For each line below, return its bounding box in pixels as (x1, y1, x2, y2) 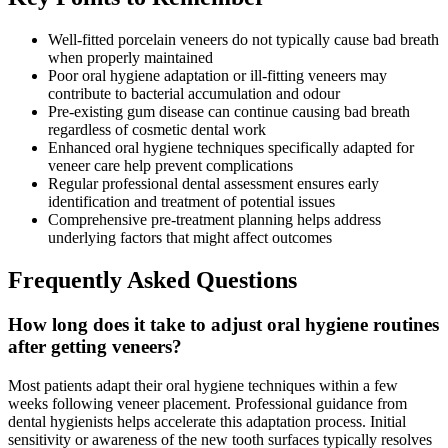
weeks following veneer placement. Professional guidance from (8, 394, 407, 412)
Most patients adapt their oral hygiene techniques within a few (8, 376, 398, 394)
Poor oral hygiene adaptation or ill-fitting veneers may (48, 67, 387, 85)
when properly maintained (48, 49, 213, 67)
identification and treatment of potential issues (48, 193, 335, 211)
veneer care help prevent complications (48, 157, 293, 175)
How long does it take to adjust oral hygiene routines (8, 313, 439, 335)
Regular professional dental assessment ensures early (48, 175, 379, 193)
